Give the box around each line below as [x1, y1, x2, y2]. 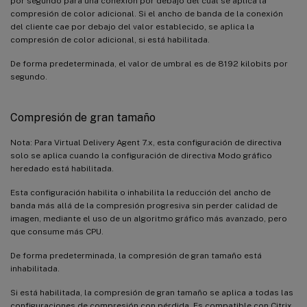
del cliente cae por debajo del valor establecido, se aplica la [10, 21, 254, 32]
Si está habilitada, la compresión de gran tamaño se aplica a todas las [10, 287, 293, 297]
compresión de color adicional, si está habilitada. [10, 34, 210, 45]
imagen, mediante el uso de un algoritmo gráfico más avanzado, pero [10, 213, 287, 223]
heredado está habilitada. [10, 163, 114, 173]
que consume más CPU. [10, 226, 103, 236]
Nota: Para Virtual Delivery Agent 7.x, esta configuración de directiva [10, 137, 282, 147]
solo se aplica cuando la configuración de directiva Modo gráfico [10, 150, 272, 160]
